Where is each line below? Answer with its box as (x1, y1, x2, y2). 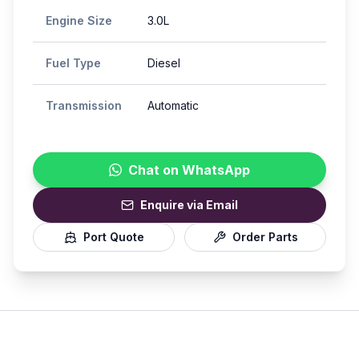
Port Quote (83, 230, 144, 244)
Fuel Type (46, 56, 101, 70)
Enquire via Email (140, 198, 238, 212)
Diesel (147, 56, 180, 70)
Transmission (46, 99, 122, 112)
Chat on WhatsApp (128, 162, 250, 178)
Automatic (147, 99, 199, 112)
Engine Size (46, 14, 112, 27)
